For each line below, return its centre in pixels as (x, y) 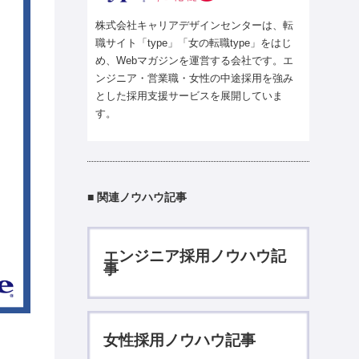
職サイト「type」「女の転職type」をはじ (194, 42)
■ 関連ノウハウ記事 (137, 197)
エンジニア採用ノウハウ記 (195, 256)
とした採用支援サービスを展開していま (190, 95)
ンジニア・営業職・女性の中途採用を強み (195, 78)
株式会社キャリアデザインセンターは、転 (195, 25)
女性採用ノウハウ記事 (180, 340)
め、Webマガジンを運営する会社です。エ (195, 60)
